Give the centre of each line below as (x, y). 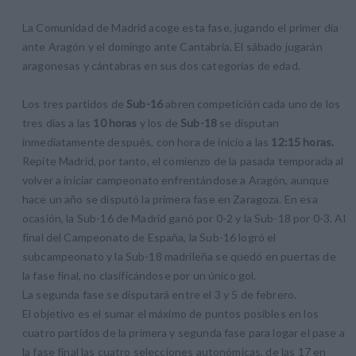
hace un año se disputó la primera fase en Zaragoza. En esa (170, 199)
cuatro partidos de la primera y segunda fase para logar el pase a (184, 333)
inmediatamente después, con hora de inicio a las (147, 142)
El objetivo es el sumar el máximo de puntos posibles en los (170, 314)
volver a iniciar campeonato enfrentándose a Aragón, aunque (176, 180)
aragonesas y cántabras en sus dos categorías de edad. (161, 66)
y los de (159, 123)
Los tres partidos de (75, 104)
